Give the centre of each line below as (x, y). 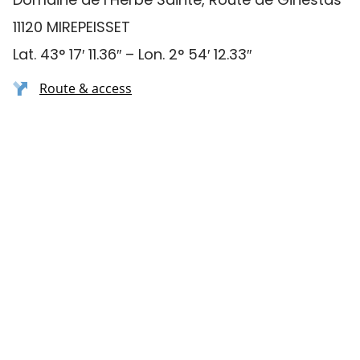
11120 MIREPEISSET (72, 27)
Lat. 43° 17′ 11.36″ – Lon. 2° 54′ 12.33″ (132, 54)
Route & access (86, 88)
